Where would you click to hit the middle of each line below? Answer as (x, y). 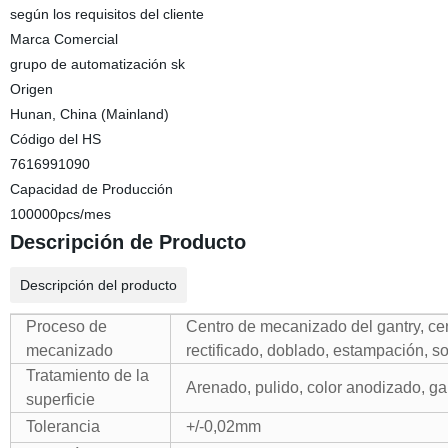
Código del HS (55, 139)
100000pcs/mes (60, 214)
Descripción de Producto (127, 242)
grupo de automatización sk (97, 64)
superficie (60, 399)
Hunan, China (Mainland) (89, 114)
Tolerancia (62, 426)
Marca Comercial (63, 39)
